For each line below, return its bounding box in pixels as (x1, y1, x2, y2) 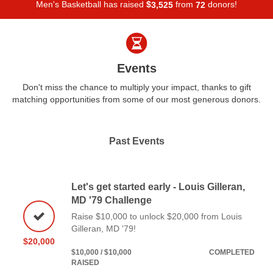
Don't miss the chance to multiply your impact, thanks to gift (22, 82, 251, 92)
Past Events (108, 135, 165, 146)
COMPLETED (209, 247, 255, 257)
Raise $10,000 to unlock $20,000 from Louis (71, 211, 242, 221)
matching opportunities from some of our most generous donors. (12, 94, 261, 104)
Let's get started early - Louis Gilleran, (71, 181, 245, 192)
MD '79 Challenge (71, 194, 152, 205)
